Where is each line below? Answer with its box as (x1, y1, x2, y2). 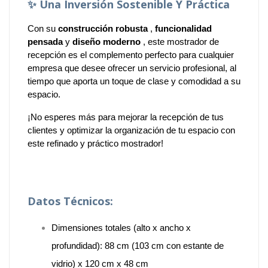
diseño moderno (72, 36, 141, 47)
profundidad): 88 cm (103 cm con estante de (51, 240, 224, 251)
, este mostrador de (141, 36, 219, 47)
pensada (28, 36, 63, 47)
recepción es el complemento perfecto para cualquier (28, 49, 234, 60)
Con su (28, 23, 58, 33)
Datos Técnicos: (28, 193, 113, 208)
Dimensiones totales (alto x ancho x (51, 222, 191, 233)
